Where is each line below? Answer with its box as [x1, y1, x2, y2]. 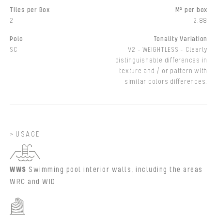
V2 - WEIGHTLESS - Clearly [128, 46, 207, 54]
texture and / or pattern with [119, 67, 207, 75]
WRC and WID [10, 177, 56, 186]
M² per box [175, 6, 207, 14]
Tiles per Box [10, 6, 50, 14]
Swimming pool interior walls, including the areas [29, 165, 203, 174]
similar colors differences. [124, 77, 207, 86]
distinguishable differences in [115, 56, 207, 64]
